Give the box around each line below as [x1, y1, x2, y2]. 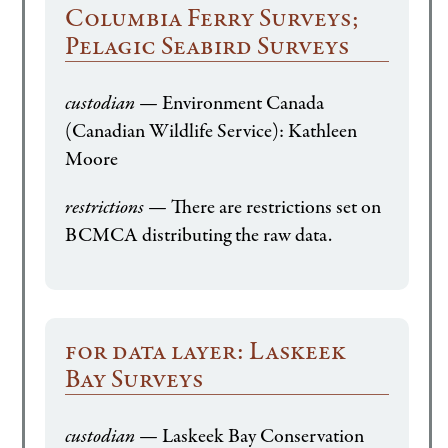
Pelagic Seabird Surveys [65, 29, 350, 66]
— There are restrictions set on [144, 194, 382, 222]
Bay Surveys [65, 362, 204, 399]
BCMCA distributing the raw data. [65, 222, 333, 250]
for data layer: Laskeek [65, 334, 347, 371]
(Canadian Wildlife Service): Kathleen [65, 118, 358, 146]
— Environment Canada [135, 90, 325, 118]
